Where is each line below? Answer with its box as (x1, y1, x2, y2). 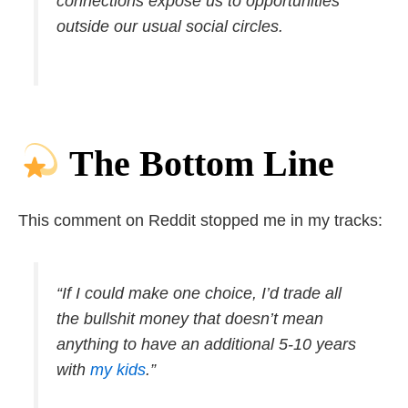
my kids (89, 360, 146, 379)
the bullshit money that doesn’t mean (56, 309, 323, 328)
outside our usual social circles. (56, 16, 283, 36)
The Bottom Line (68, 143, 334, 184)
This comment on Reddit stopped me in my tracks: (18, 211, 382, 229)
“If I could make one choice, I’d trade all (56, 283, 342, 302)
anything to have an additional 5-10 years (56, 334, 356, 353)
